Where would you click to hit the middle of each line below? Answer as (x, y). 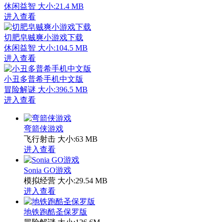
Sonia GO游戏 (48, 170)
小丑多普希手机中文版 (44, 79)
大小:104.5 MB (63, 48)
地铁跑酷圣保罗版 (55, 212)
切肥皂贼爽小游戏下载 (44, 38)
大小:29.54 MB (83, 181)
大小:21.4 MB (61, 6)
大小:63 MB (78, 139)
